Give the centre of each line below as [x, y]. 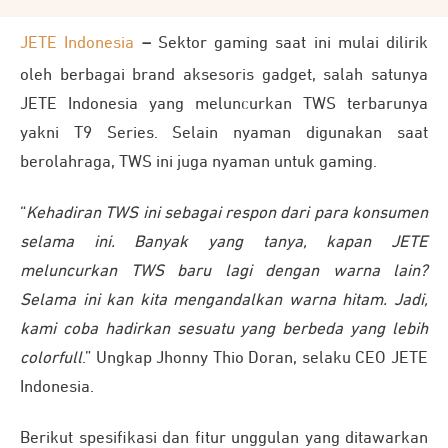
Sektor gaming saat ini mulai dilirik [292, 43]
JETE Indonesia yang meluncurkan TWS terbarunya [224, 104]
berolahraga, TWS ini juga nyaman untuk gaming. [198, 162]
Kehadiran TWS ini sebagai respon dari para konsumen [227, 213]
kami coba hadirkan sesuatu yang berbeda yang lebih [224, 329]
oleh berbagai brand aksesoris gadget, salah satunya [224, 75]
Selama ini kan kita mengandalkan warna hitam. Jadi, [224, 300]
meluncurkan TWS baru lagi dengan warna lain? [224, 271]
